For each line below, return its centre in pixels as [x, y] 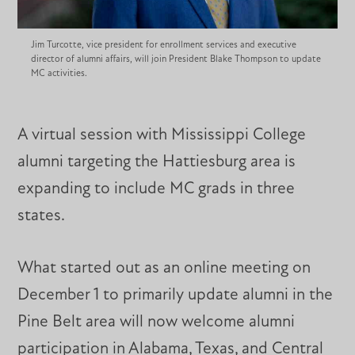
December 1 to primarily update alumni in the [176, 296]
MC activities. [59, 74]
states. [42, 216]
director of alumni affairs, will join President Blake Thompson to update [176, 60]
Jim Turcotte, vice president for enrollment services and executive [163, 46]
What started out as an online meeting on [164, 269]
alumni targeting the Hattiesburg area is [157, 162]
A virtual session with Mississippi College [162, 136]
